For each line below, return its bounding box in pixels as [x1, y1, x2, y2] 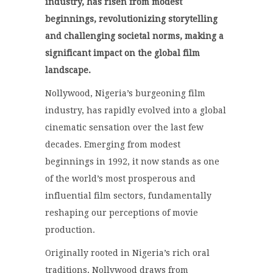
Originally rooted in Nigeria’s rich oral [45, 248, 210, 258]
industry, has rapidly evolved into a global [45, 105, 226, 116]
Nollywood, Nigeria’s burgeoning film [45, 88, 205, 99]
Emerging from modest [84, 140, 180, 150]
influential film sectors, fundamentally [45, 191, 211, 201]
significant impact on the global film [45, 48, 200, 58]
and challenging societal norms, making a [45, 31, 224, 41]
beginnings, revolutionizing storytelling [45, 14, 218, 24]
